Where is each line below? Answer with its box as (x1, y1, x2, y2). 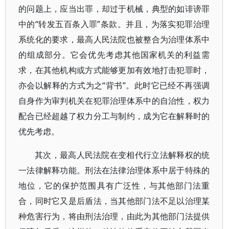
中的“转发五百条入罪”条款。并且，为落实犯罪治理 (18, 18, 210, 30)
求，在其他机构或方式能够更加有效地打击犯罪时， (18, 64, 210, 76)
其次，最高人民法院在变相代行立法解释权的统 (35, 149, 210, 161)
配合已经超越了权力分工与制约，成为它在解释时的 (18, 110, 210, 122)
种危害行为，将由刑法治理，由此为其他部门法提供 (18, 211, 210, 222)
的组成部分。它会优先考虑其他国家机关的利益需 (18, 49, 210, 60)
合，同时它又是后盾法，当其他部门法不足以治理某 (18, 195, 210, 207)
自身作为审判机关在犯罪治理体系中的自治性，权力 (18, 95, 210, 106)
